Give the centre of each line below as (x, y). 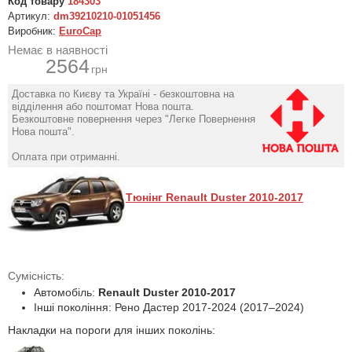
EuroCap (80, 31)
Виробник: (33, 31)
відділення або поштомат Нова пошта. (103, 106)
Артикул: (31, 16)
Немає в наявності (58, 50)
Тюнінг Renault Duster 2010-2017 (214, 197)
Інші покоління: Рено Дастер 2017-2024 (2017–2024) (169, 307)
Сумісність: (36, 276)
